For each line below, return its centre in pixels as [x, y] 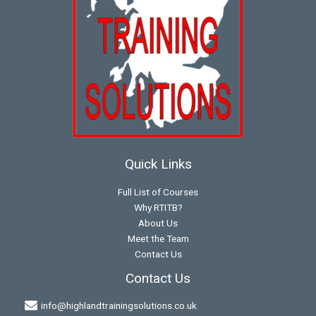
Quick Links [158, 164]
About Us [158, 223]
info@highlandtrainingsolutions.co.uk [119, 306]
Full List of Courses [158, 192]
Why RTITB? [158, 207]
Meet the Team [158, 238]
